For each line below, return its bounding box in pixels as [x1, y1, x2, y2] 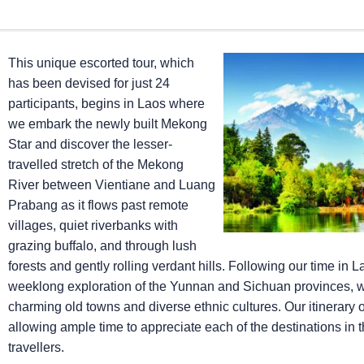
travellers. [7, 340, 64, 354]
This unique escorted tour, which [7, 56, 194, 70]
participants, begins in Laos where [7, 97, 205, 110]
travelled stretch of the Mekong [7, 158, 184, 171]
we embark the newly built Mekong [7, 117, 207, 131]
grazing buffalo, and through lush [7, 239, 197, 253]
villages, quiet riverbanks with [7, 219, 178, 232]
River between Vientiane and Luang [7, 178, 215, 192]
